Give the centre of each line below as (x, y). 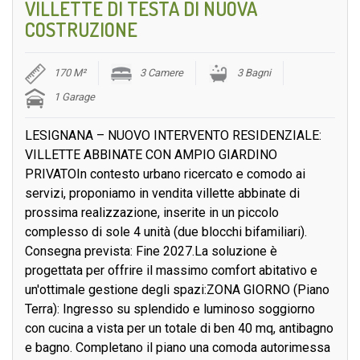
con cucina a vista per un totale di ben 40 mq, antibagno (179, 329)
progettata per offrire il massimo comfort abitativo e (171, 271)
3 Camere (162, 73)
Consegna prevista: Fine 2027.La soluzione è (151, 252)
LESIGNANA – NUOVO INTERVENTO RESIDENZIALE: (173, 136)
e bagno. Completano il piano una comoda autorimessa (178, 348)
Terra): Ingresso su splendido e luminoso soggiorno (170, 309)
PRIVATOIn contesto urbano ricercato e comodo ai (165, 174)
